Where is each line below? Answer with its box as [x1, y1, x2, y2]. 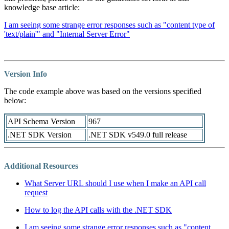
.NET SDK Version [8, 130, 72, 140]
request [25, 188, 48, 197]
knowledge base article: [4, 3, 80, 12]
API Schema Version [8, 117, 75, 126]
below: [4, 96, 26, 105]
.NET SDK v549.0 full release [88, 130, 187, 140]
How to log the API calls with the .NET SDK [25, 205, 172, 215]
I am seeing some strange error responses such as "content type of [4, 20, 215, 30]
